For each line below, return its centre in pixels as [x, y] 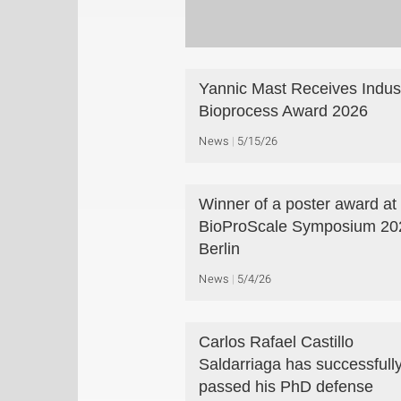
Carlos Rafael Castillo [276, 342]
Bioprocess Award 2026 [283, 111]
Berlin [219, 249]
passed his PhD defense [286, 387]
